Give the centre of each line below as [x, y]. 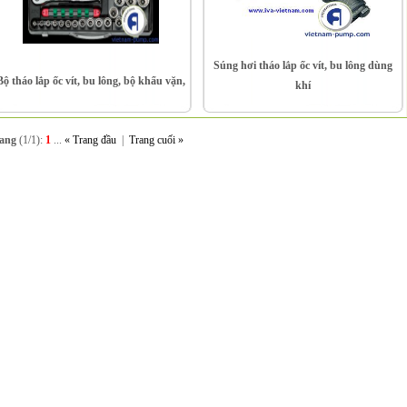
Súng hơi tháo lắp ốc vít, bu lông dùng [303, 65]
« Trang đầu [90, 140]
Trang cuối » [156, 140]
